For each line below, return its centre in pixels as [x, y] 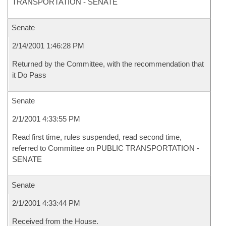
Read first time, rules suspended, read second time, [97, 137]
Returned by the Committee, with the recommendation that [108, 64]
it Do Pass [29, 75]
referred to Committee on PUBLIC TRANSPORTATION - [106, 148]
